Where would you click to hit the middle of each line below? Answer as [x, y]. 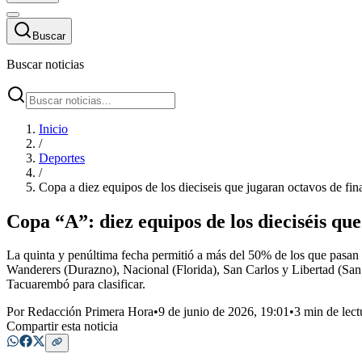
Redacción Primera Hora [90, 312]
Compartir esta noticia [62, 326]
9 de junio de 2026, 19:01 [224, 312]
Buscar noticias [45, 64]
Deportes [62, 158]
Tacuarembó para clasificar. [76, 284]
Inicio [53, 128]
